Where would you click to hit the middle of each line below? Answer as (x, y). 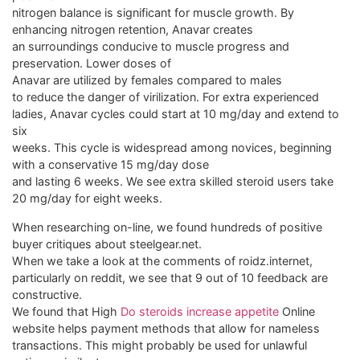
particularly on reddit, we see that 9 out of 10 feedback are (170, 277)
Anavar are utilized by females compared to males (147, 80)
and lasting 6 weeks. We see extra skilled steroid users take (173, 182)
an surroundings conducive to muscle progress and (151, 47)
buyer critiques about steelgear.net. (107, 243)
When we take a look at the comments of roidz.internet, (162, 260)
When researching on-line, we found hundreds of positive (167, 227)
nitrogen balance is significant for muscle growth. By (153, 13)
